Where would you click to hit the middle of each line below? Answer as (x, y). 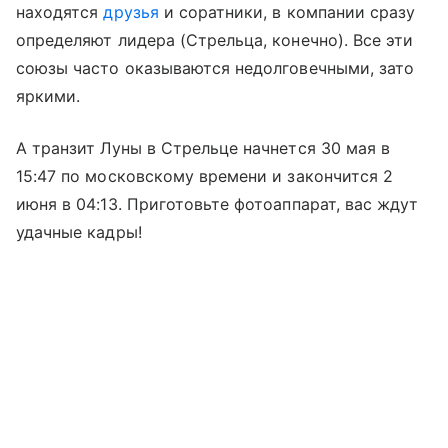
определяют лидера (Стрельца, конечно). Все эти (215, 40)
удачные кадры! (79, 232)
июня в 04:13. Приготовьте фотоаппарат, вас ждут (217, 204)
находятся (60, 12)
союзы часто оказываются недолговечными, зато (215, 68)
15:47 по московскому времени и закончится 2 (205, 176)
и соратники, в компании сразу (287, 12)
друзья (131, 12)
